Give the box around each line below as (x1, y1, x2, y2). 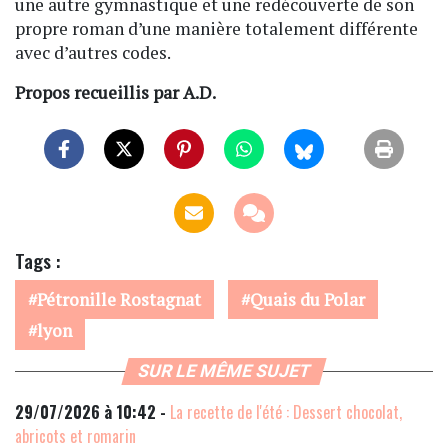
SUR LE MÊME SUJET (135, 361, 313, 382)
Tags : (15, 246, 60, 276)
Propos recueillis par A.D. (15, 81, 216, 105)
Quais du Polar (250, 288, 365, 312)
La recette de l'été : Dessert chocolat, (170, 400, 402, 425)
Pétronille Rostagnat (37, 288, 201, 312)
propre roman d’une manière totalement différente (15, 17, 418, 41)
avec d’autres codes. (15, 41, 171, 65)
